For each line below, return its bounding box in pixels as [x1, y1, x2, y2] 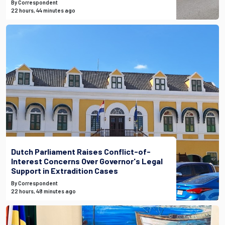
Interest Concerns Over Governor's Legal [11, 156, 163, 166]
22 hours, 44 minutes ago [11, 7, 75, 14]
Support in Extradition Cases [11, 166, 118, 175]
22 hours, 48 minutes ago [11, 188, 76, 194]
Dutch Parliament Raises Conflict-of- [11, 147, 151, 156]
